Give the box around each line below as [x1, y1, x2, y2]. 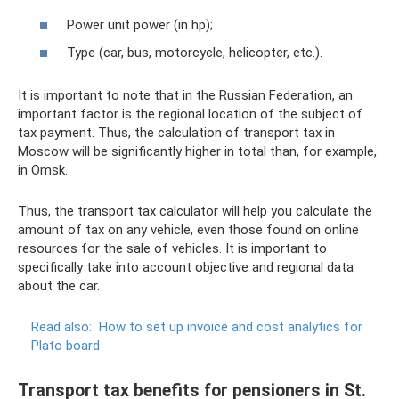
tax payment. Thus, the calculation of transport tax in [18, 125, 335, 141]
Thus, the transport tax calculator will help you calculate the [18, 203, 372, 219]
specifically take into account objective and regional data [18, 259, 354, 275]
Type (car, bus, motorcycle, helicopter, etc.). [67, 45, 322, 61]
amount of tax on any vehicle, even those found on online [18, 222, 359, 238]
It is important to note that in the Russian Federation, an [18, 87, 353, 103]
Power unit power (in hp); [67, 16, 213, 33]
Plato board [31, 338, 100, 354]
